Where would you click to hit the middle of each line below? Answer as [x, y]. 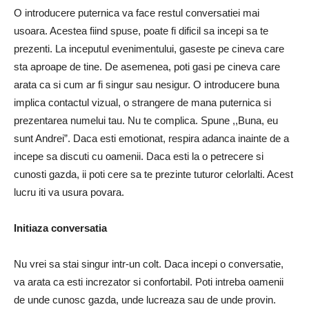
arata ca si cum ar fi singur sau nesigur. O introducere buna [147, 85]
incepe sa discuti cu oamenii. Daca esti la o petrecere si [139, 157]
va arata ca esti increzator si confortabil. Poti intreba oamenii [149, 282]
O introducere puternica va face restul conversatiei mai [137, 13]
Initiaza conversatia [60, 228]
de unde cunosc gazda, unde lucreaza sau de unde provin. [145, 300]
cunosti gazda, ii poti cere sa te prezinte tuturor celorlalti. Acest [153, 175]
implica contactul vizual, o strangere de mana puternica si [142, 103]
